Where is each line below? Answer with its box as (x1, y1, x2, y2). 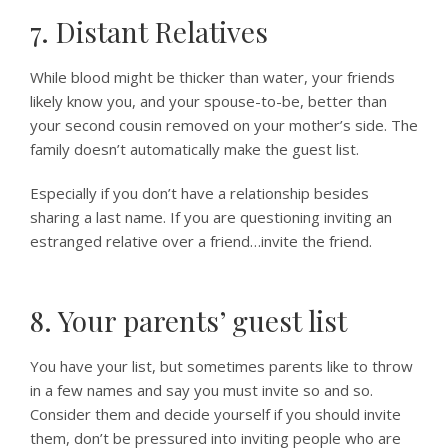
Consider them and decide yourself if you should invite (30, 404, 401, 424)
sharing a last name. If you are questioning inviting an (30, 207, 392, 227)
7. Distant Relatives (30, 13, 268, 50)
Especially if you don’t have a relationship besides (30, 183, 369, 203)
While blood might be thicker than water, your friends (30, 67, 395, 87)
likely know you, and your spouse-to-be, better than (30, 91, 387, 111)
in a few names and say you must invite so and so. (30, 380, 373, 400)
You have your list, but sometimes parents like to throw (30, 356, 413, 376)
